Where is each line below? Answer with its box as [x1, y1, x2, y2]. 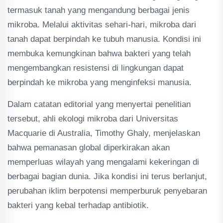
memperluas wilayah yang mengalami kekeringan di [7, 157, 199, 167]
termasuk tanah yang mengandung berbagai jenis [7, 5, 190, 15]
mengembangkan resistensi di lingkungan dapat [7, 63, 184, 73]
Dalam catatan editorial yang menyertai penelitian [7, 100, 191, 109]
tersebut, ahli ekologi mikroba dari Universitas [7, 114, 178, 123]
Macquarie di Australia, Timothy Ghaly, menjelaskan [7, 128, 200, 138]
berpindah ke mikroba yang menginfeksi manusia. [7, 78, 192, 87]
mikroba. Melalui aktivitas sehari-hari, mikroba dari [7, 20, 196, 29]
